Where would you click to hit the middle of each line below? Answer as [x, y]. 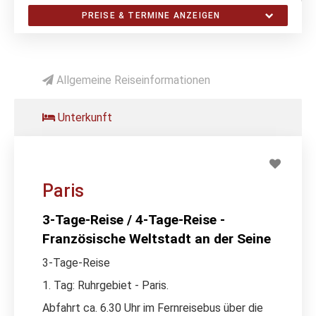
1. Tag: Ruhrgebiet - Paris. [105, 285]
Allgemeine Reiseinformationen [132, 80]
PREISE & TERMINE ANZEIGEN [151, 15]
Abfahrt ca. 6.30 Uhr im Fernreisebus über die [153, 308]
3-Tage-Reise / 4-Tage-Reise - [134, 219]
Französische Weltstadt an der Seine [157, 238]
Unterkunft [84, 117]
